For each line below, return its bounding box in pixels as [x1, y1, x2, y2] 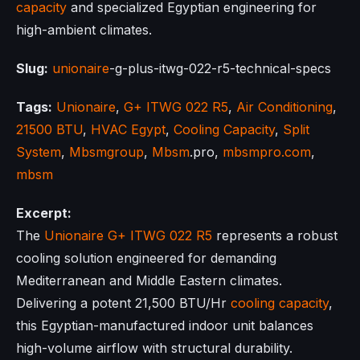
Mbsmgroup [69, 143, 144, 160]
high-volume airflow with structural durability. [16, 339, 292, 356]
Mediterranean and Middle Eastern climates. [16, 272, 282, 288]
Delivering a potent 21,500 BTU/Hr [16, 294, 231, 311]
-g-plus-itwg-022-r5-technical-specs [109, 59, 331, 76]
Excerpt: [16, 204, 72, 221]
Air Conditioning [236, 98, 333, 115]
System [16, 143, 61, 160]
